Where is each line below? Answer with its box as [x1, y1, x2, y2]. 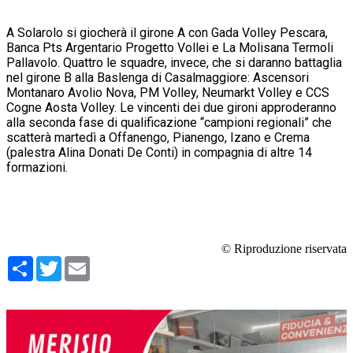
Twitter [61, 255, 100, 270]
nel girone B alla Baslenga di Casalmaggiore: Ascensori [6, 70, 309, 86]
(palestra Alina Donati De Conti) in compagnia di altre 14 [6, 145, 312, 161]
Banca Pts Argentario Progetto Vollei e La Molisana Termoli [6, 40, 333, 56]
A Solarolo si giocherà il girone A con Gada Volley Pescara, [6, 25, 328, 41]
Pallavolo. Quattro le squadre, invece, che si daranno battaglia [6, 55, 342, 71]
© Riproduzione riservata [221, 242, 347, 256]
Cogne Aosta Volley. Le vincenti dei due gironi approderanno [6, 100, 336, 116]
